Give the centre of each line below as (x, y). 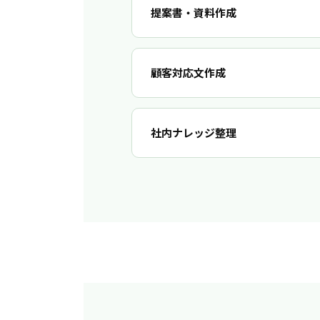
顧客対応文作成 (188, 73)
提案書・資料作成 (193, 13)
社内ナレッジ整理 (193, 133)
